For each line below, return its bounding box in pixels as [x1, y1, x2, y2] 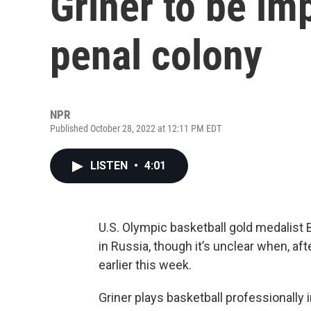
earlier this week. [99, 258, 192, 272]
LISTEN [90, 159, 131, 172]
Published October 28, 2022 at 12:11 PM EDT [50, 123, 221, 134]
